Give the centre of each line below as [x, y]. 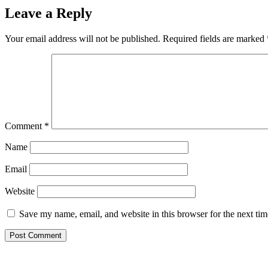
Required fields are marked [215, 39]
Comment [25, 126]
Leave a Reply [48, 13]
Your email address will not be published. [83, 39]
